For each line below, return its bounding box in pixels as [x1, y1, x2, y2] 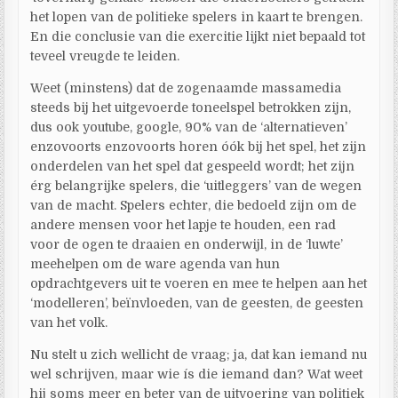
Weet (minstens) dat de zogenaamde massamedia [30, 80, 342, 95]
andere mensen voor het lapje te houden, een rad [30, 217, 337, 232]
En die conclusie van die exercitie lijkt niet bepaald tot [30, 28, 366, 44]
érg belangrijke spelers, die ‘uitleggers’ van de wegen [30, 178, 362, 193]
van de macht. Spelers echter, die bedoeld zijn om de [30, 197, 357, 212]
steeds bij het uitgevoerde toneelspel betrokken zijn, [30, 99, 352, 115]
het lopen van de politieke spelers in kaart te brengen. [30, 9, 363, 24]
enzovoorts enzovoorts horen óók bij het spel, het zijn [30, 139, 367, 154]
